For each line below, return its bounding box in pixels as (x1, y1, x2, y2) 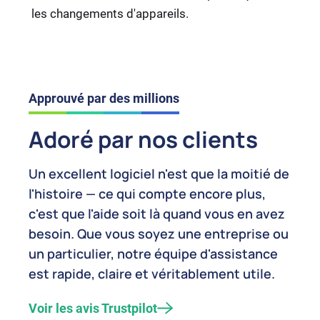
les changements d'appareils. (31, 6, 189, 21)
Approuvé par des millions (29, 91, 179, 106)
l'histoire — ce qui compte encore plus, (29, 185, 266, 203)
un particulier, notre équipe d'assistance (29, 245, 278, 263)
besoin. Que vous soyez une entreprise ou (29, 225, 289, 243)
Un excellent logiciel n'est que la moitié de (29, 165, 289, 183)
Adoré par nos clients (29, 124, 258, 155)
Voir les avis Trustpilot (29, 301, 157, 316)
